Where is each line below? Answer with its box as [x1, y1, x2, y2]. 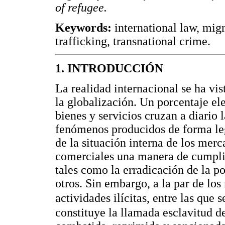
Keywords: [55, 21, 115, 34]
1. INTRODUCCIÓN [55, 62, 163, 75]
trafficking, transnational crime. [55, 34, 210, 48]
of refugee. [55, 1, 107, 15]
